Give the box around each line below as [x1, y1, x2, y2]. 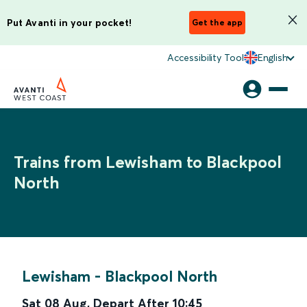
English [257, 51, 288, 64]
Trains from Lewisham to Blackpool [14, 152, 282, 172]
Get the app [192, 17, 243, 27]
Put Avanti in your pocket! [7, 16, 132, 29]
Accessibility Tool [167, 51, 244, 64]
